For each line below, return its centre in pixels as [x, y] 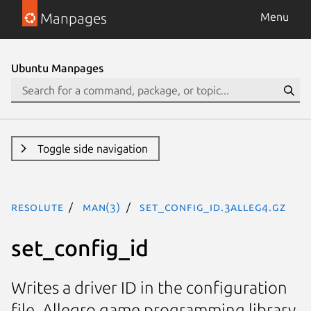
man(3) [102, 207]
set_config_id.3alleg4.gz [213, 207]
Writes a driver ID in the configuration [149, 288]
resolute [37, 207]
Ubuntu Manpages [57, 68]
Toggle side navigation [92, 149]
